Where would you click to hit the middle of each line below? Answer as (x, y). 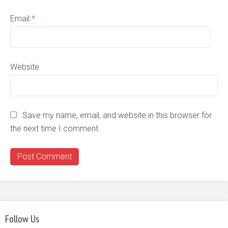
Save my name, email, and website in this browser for (117, 115)
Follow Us (22, 219)
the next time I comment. (55, 128)
